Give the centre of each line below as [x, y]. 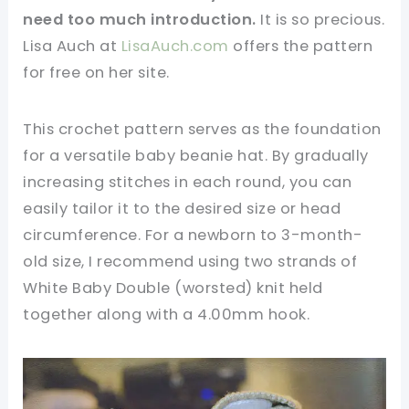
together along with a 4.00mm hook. [167, 315]
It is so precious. [320, 20]
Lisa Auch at [72, 47]
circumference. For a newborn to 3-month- [193, 236]
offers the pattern [301, 47]
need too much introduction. [140, 20]
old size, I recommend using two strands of [190, 262]
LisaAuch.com [175, 47]
